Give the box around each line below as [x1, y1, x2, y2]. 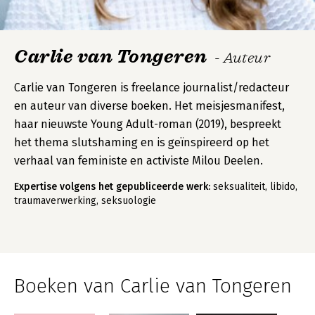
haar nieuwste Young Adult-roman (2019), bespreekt [14, 117, 281, 131]
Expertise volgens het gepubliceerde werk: [14, 181, 210, 193]
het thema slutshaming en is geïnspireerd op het [14, 136, 269, 149]
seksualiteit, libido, [210, 181, 297, 193]
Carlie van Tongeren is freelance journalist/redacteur [14, 81, 289, 94]
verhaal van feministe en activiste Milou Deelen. [14, 154, 263, 167]
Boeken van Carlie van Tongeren [14, 274, 292, 297]
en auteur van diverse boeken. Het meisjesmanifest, [14, 99, 285, 112]
